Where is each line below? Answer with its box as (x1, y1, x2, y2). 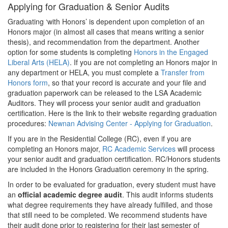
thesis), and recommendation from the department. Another (8, 37, 199, 47)
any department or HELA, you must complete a (8, 67, 161, 77)
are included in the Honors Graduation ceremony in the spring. (8, 164, 209, 174)
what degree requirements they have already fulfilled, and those (8, 199, 213, 210)
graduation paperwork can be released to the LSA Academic (8, 88, 202, 98)
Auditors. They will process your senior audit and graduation (8, 98, 201, 108)
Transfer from (161, 67, 205, 77)
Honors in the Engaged (134, 47, 208, 57)
